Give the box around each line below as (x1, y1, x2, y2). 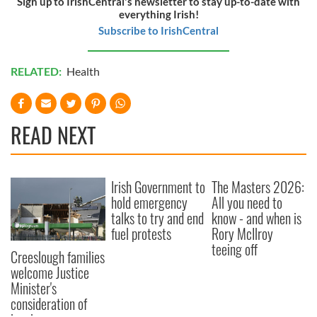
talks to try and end (111, 207, 204, 229)
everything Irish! (118, 7, 199, 21)
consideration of (11, 292, 87, 314)
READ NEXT (11, 118, 96, 151)
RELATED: (11, 64, 64, 78)
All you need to (212, 191, 283, 213)
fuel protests (111, 222, 172, 244)
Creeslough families (11, 246, 105, 267)
